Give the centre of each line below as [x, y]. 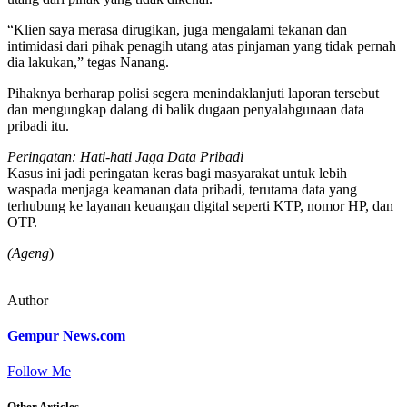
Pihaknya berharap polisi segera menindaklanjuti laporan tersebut [193, 93]
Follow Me [39, 372]
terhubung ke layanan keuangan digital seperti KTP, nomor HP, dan [200, 205]
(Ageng [28, 253]
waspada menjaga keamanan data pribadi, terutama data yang [182, 189]
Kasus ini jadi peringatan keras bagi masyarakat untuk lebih [177, 173]
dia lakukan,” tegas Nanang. [88, 62]
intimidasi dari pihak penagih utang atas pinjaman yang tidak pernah [202, 45]
